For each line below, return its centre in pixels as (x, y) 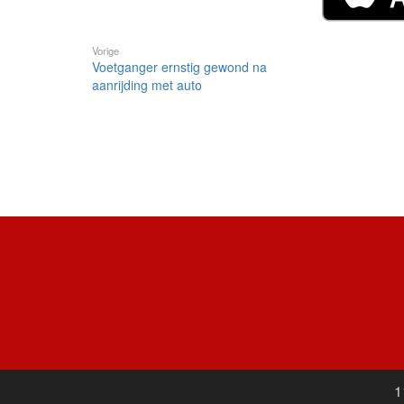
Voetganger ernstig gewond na (179, 67)
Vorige (106, 51)
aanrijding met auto (147, 85)
